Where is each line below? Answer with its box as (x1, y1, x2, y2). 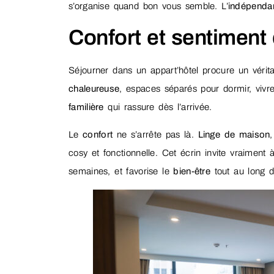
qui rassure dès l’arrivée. (103, 102, 212, 113)
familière (68, 102, 104, 113)
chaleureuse (68, 84, 120, 94)
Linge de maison (198, 129, 270, 139)
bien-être (173, 166, 211, 176)
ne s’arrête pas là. (113, 129, 198, 139)
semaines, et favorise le (68, 166, 174, 176)
